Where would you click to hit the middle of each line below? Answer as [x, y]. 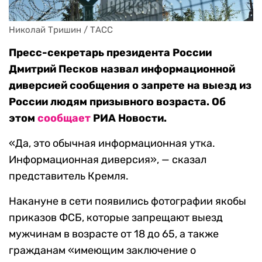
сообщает [64, 118]
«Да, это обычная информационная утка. [112, 144]
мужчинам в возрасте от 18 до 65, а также [114, 234]
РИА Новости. [129, 118]
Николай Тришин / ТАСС [61, 30]
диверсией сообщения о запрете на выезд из [130, 86]
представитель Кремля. [69, 176]
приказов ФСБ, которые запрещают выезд [116, 218]
